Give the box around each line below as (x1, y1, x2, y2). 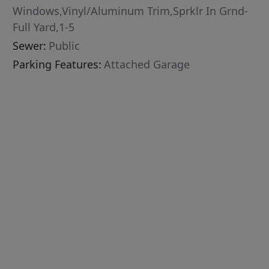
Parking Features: (13, 57, 102, 72)
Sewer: (13, 38, 47, 53)
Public (49, 38, 80, 53)
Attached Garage (104, 57, 190, 72)
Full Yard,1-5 (13, 20, 75, 35)
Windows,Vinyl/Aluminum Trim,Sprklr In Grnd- (13, 4, 249, 19)
